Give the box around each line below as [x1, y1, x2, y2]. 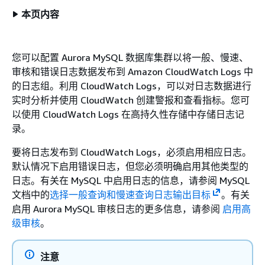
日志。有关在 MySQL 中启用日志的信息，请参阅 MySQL [12, 174, 250, 186]
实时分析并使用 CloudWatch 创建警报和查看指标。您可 [12, 94, 250, 106]
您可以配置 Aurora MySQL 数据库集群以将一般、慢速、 [12, 51, 248, 63]
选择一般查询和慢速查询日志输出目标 [50, 189, 211, 201]
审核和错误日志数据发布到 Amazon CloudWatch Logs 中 [12, 66, 253, 77]
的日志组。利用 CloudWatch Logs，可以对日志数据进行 [12, 80, 251, 92]
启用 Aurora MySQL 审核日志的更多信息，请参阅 [12, 203, 222, 215]
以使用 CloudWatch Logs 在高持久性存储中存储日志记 [12, 108, 244, 120]
